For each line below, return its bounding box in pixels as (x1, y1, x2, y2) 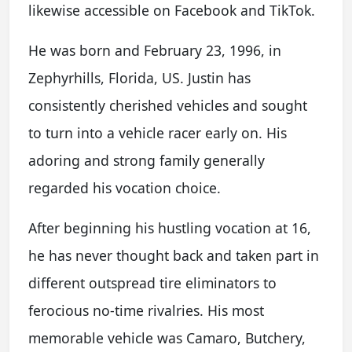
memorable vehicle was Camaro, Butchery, (28, 328, 306, 347)
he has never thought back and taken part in (28, 246, 319, 265)
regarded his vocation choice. (28, 178, 221, 197)
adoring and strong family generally (28, 151, 265, 170)
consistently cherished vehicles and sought (28, 96, 307, 115)
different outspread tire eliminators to (28, 273, 277, 292)
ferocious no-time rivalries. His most (28, 301, 264, 320)
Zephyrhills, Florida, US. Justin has (28, 68, 251, 87)
